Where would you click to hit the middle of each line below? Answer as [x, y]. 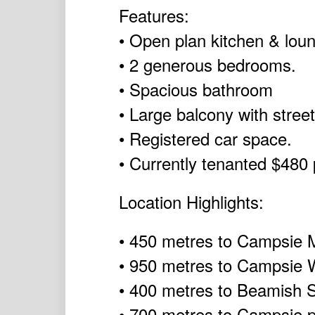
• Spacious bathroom [195, 89]
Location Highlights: [191, 202]
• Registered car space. [205, 139]
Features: [154, 15]
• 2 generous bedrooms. [207, 65]
